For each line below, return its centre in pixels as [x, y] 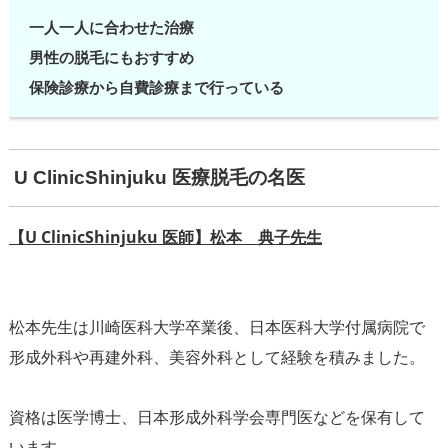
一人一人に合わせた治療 [111, 26]
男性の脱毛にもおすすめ [111, 56]
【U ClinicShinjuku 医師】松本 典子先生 [165, 237]
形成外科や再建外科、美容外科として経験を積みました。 [216, 357]
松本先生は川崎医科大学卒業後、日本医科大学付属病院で [216, 327]
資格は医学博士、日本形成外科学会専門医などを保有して [216, 417]
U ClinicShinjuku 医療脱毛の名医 [159, 177]
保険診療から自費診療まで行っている [156, 86]
